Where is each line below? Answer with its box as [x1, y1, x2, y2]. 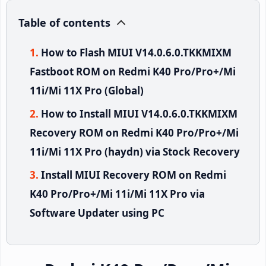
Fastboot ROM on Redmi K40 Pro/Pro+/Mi [30, 64, 236, 78]
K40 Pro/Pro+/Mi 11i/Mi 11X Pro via [30, 186, 205, 201]
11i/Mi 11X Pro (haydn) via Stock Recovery [30, 144, 240, 159]
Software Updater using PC [30, 205, 164, 220]
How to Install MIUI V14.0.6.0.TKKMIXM [41, 106, 237, 121]
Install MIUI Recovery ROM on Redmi [41, 167, 226, 182]
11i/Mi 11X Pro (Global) [30, 83, 144, 97]
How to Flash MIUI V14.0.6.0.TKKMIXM [41, 45, 232, 59]
